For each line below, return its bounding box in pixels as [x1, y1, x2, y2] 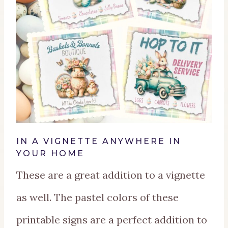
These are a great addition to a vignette [16, 168, 205, 182]
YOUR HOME [16, 149, 84, 159]
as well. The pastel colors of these [16, 191, 179, 204]
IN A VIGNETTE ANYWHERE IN [16, 136, 181, 147]
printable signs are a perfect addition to [16, 213, 207, 226]
